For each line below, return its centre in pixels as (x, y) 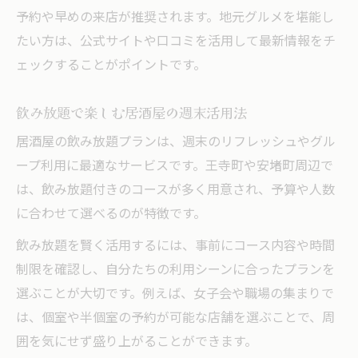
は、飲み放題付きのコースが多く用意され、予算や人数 (175, 190)
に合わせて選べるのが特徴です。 (111, 214)
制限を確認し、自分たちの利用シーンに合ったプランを (175, 270)
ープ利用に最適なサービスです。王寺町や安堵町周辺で (175, 166)
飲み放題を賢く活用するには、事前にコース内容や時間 (175, 246)
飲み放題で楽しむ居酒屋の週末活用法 (131, 112)
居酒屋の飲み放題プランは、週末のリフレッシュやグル (176, 142)
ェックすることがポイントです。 (111, 66)
